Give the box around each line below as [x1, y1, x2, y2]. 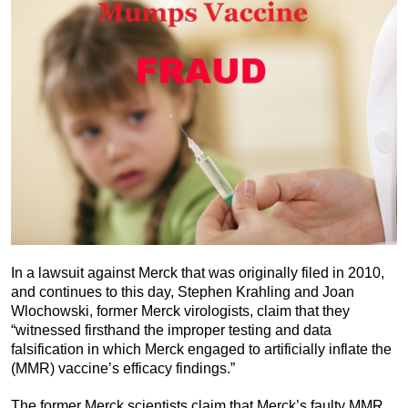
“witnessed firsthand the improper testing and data [11, 321, 331, 338]
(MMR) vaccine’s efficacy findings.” [11, 360, 235, 376]
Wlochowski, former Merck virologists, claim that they [11, 302, 350, 319]
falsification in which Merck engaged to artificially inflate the [11, 341, 392, 357]
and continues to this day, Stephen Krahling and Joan [11, 283, 354, 300]
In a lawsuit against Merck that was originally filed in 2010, [11, 264, 384, 280]
